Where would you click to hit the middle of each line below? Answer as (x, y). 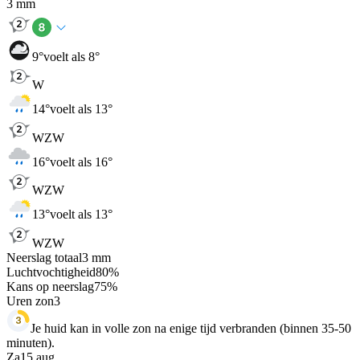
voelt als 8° (72, 56)
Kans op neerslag (50, 286)
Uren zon (30, 301)
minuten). (31, 342)
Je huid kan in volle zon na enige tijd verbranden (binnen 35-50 (191, 328)
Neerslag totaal (44, 257)
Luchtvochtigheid (51, 272)
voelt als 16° (81, 162)
